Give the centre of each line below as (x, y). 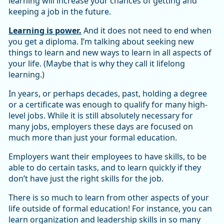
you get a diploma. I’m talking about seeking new (101, 42)
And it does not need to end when (146, 31)
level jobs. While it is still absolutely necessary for (101, 116)
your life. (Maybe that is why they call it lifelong (97, 64)
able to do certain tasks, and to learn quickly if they (105, 168)
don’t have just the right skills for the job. (86, 179)
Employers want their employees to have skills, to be (107, 157)
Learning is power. (45, 31)
